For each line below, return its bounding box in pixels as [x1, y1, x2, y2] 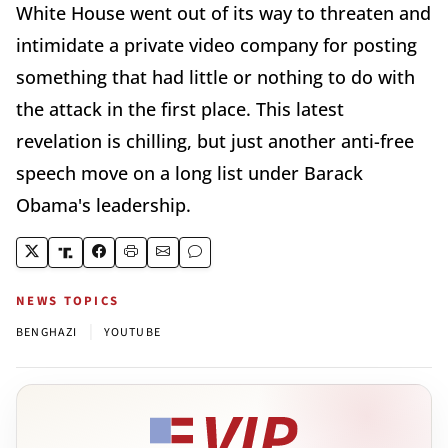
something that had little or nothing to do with [16, 65, 415, 90]
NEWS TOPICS [16, 292, 120, 311]
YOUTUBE [103, 324, 162, 342]
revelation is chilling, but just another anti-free [16, 129, 414, 154]
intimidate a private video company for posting [16, 33, 417, 58]
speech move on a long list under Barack [16, 161, 363, 186]
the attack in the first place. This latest [16, 97, 344, 122]
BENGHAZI [16, 324, 78, 342]
